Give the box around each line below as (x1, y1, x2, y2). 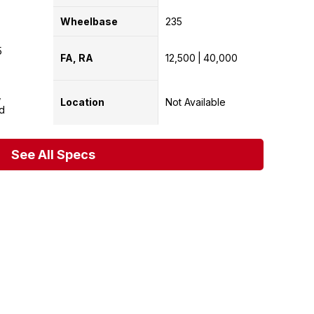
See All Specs (11, 146, 95, 162)
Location (60, 96, 104, 109)
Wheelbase (60, 15, 118, 27)
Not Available (165, 96, 226, 109)
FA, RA (60, 52, 93, 64)
